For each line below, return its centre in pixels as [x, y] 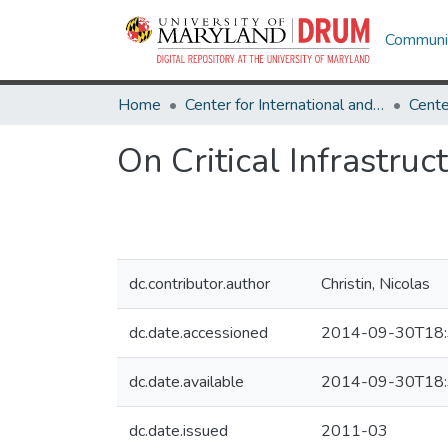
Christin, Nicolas [375, 284]
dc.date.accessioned [198, 333]
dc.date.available [186, 382]
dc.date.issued [178, 431]
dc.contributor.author [199, 284]
